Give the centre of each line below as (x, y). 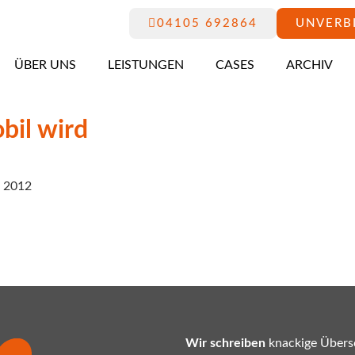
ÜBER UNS (45, 65)
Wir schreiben (225, 344)
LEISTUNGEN (146, 65)
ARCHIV (309, 65)
